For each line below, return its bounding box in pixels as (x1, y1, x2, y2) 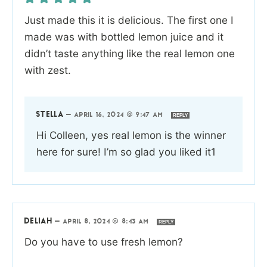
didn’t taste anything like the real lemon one (24, 46, 235, 60)
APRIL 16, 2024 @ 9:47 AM (74, 111, 166, 119)
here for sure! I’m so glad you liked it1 (36, 145, 216, 158)
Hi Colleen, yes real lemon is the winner (36, 128, 226, 141)
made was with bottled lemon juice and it (24, 30, 223, 43)
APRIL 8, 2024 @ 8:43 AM (63, 218, 152, 225)
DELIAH (24, 217, 52, 225)
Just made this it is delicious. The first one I (24, 13, 234, 26)
